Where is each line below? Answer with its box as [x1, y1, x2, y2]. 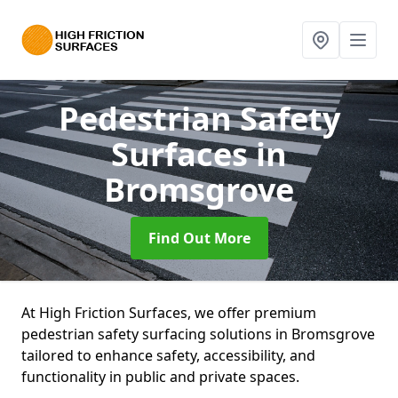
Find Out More [147, 228, 251, 248]
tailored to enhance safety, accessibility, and [21, 346, 315, 365]
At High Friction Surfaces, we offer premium [21, 303, 316, 322]
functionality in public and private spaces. [21, 367, 303, 386]
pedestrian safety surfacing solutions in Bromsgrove [21, 324, 375, 344]
